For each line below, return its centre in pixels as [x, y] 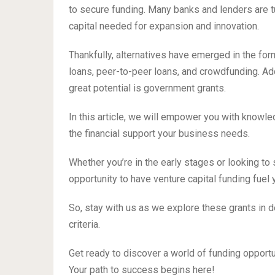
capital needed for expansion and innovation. [164, 26]
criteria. [84, 225]
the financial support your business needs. [159, 134]
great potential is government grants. [147, 88]
